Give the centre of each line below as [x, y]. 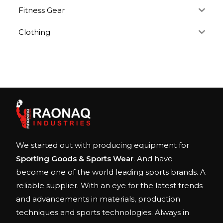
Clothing [35, 32]
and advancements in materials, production [98, 199]
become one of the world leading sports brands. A [111, 172]
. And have [153, 158]
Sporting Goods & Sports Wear [75, 158]
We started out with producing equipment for [103, 145]
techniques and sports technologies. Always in [103, 212]
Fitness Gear [42, 10]
